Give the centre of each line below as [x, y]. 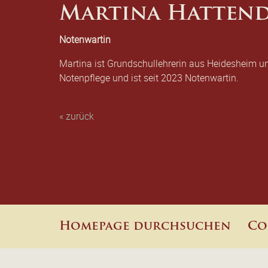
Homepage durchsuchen [145, 227]
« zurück [77, 116]
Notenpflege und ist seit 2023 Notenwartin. [149, 78]
